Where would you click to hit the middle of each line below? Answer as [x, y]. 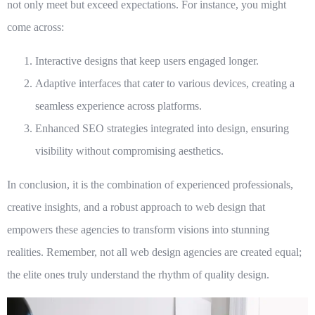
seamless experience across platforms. [118, 106]
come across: [36, 27]
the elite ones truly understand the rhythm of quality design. [138, 275]
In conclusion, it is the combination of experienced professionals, [150, 185]
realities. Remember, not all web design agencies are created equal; [154, 252]
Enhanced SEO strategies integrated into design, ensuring [162, 129]
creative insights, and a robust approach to [101, 207]
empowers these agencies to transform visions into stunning [138, 230]
